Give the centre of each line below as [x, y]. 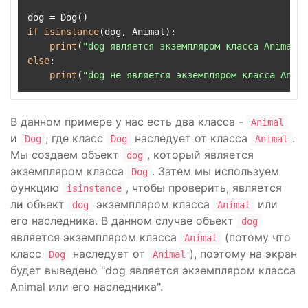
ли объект [39, 204]
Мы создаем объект [66, 155]
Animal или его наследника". [87, 287]
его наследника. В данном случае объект [124, 221]
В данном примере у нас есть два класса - [129, 122]
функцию [36, 188]
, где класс [76, 138]
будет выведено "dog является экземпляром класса [153, 270]
